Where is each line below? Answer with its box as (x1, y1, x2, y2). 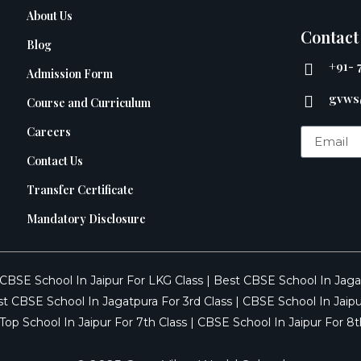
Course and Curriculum (26, 94, 151, 110)
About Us (26, 7, 73, 23)
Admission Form (26, 65, 113, 81)
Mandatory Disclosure (26, 210, 146, 226)
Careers (26, 123, 71, 139)
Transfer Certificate (26, 181, 134, 197)
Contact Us (26, 152, 83, 168)
